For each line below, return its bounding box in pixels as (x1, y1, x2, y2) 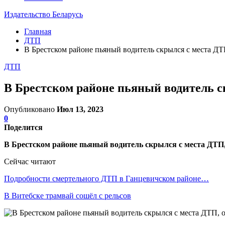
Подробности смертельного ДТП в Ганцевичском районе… (4, 174, 209, 183)
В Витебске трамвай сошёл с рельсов (4, 191, 131, 200)
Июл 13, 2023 (57, 104, 103, 114)
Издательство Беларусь (4, 10, 83, 19)
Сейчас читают (4, 157, 56, 166)
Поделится (4, 123, 43, 132)
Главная (24, 27, 51, 36)
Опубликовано (4, 104, 57, 114)
